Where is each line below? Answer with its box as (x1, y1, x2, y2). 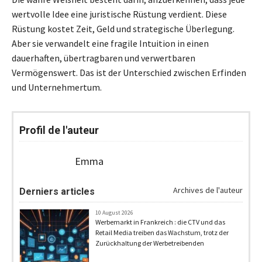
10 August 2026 (95, 209, 133, 217)
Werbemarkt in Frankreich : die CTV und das (95, 218, 225, 227)
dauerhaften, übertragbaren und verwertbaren (12, 52, 195, 64)
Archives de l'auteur (171, 185, 243, 196)
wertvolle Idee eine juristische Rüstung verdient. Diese (12, 8, 227, 20)
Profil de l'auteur (19, 124, 99, 137)
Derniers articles (19, 186, 95, 198)
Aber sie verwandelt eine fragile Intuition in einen (12, 37, 209, 50)
